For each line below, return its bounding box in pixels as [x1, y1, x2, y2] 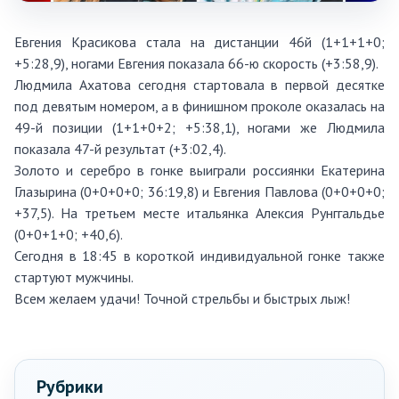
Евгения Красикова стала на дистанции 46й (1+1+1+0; [14, 32, 385, 51]
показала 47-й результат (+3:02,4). [14, 139, 226, 158]
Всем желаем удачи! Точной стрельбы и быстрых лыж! [14, 289, 350, 307]
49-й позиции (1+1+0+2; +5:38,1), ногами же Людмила [14, 118, 385, 136]
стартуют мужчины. [14, 267, 134, 286]
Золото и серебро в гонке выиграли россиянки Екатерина [14, 160, 385, 179]
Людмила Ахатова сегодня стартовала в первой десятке [14, 75, 385, 94]
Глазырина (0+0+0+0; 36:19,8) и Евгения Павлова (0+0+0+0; [14, 182, 385, 200]
